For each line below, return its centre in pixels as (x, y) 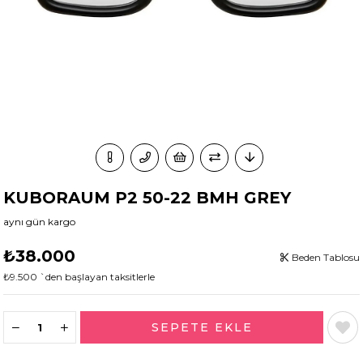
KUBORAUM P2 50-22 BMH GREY (147, 198)
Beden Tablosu (324, 258)
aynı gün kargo (40, 222)
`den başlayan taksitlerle (98, 277)
